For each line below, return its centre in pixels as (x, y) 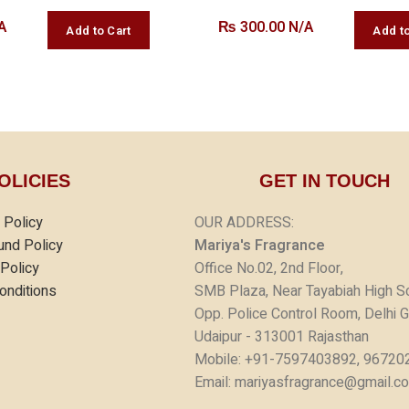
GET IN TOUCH (324, 181)
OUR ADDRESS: (245, 223)
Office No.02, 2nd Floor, (269, 269)
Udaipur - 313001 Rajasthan (282, 337)
